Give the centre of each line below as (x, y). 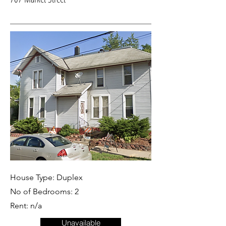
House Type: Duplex (46, 177)
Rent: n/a (26, 206)
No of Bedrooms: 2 (44, 191)
